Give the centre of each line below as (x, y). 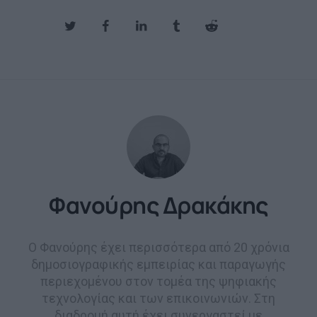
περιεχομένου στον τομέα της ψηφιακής (158, 282)
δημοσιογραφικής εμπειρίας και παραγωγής (158, 265)
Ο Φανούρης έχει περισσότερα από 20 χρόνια (158, 248)
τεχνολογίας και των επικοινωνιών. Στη (158, 299)
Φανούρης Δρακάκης (158, 206)
